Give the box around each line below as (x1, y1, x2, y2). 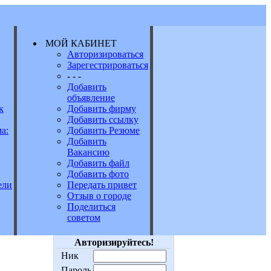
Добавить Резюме (67, 125, 140, 135)
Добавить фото (67, 169, 129, 179)
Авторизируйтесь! (74, 237, 154, 247)
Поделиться (67, 201, 116, 212)
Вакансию (67, 147, 109, 157)
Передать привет (67, 180, 137, 190)
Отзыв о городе (67, 191, 131, 201)
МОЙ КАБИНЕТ (43, 38, 119, 48)
